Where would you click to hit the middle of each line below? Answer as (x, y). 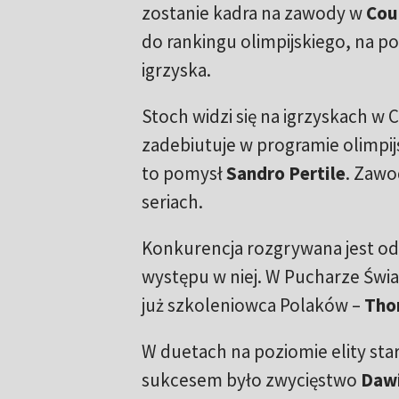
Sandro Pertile (285, 174)
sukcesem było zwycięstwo (251, 380)
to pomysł (183, 174)
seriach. (174, 202)
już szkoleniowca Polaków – (252, 305)
